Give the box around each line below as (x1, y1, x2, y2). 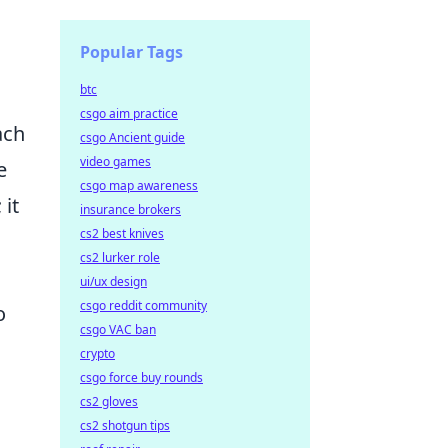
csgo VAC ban (80, 321, 156, 338)
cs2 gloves (80, 393, 138, 410)
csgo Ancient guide (80, 129, 185, 146)
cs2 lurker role (80, 249, 160, 266)
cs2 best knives (80, 225, 164, 242)
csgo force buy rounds (80, 369, 203, 386)
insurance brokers (80, 201, 181, 218)
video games (80, 153, 151, 170)
